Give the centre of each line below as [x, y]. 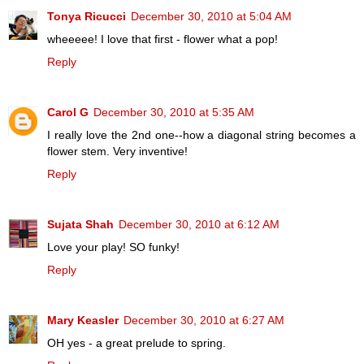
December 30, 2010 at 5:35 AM [174, 113]
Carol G [68, 113]
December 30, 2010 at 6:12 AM [199, 225]
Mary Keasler [83, 321]
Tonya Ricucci [87, 17]
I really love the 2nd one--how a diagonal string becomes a [201, 135]
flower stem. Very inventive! [117, 152]
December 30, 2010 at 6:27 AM [204, 321]
